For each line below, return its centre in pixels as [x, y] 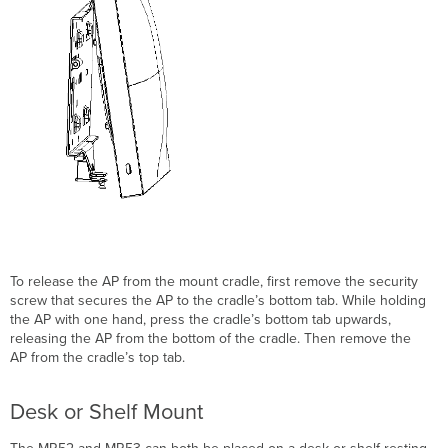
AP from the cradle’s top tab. [98, 357]
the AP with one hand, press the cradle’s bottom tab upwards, [201, 319]
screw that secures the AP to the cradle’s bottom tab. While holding [218, 300]
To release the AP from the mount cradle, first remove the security [214, 281]
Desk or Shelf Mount [107, 411]
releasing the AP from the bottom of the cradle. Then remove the [211, 338]
